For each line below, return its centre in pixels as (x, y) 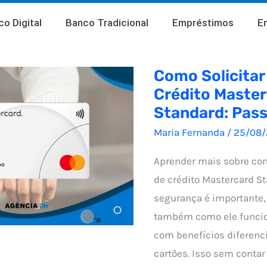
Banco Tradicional (107, 23)
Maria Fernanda (190, 133)
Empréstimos (203, 23)
